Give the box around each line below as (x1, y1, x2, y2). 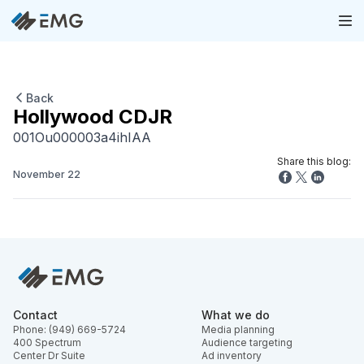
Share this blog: (277, 154, 351, 167)
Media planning (201, 323, 275, 336)
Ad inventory (201, 349, 262, 362)
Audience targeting (201, 336, 292, 349)
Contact (13, 307, 58, 322)
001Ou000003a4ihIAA (13, 128, 151, 145)
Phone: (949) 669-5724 (13, 323, 126, 336)
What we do (201, 307, 270, 322)
